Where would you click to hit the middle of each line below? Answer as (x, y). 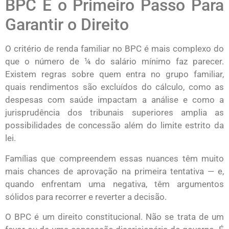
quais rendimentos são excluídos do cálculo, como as (114, 87)
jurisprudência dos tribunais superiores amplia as (114, 113)
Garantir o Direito (67, 25)
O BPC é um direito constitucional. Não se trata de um (114, 217)
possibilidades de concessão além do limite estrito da (114, 125)
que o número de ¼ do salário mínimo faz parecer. (114, 62)
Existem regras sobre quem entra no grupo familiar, (114, 74)
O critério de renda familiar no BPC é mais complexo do (114, 49)
